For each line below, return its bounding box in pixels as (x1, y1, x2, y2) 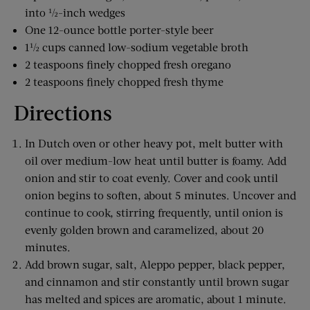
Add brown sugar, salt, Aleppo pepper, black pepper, (25, 257, 285, 271)
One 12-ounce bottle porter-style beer (25, 22, 214, 36)
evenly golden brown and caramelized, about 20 (25, 222, 264, 236)
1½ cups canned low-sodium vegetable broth (25, 39, 248, 53)
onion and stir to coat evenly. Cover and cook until (25, 170, 278, 184)
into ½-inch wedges (25, 5, 125, 19)
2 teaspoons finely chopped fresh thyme (25, 74, 224, 88)
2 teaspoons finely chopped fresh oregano (25, 57, 231, 71)
